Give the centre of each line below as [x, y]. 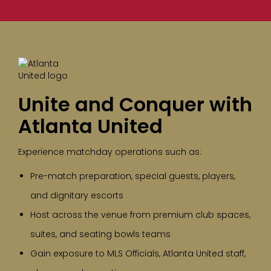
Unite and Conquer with [135, 105]
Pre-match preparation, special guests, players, [133, 176]
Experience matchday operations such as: [110, 152]
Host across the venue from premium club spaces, [140, 215]
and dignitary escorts [77, 196]
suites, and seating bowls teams [100, 234]
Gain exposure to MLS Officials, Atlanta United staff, [138, 254]
